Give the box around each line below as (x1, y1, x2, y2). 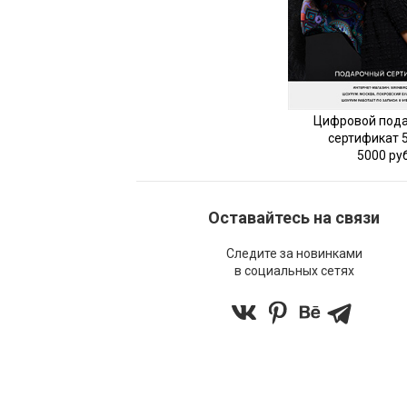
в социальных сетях (233, 263, 354, 278)
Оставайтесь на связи (208, 207, 381, 227)
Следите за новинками (225, 245, 362, 261)
